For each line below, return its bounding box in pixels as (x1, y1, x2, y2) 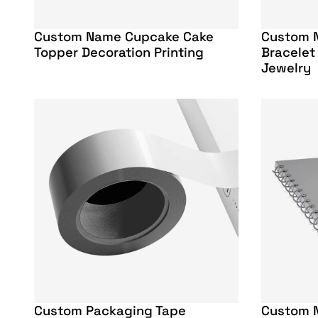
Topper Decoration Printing (34, 44, 204, 61)
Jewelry (261, 60, 311, 77)
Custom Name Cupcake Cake (34, 28, 214, 45)
